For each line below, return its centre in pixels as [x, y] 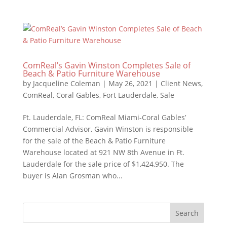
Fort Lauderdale [129, 95]
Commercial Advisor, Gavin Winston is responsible [108, 129]
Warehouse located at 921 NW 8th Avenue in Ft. [103, 152]
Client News [181, 83]
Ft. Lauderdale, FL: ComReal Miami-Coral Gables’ [104, 117]
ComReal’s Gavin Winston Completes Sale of [106, 65]
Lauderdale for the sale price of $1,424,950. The [103, 164]
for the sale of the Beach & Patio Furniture [94, 141]
